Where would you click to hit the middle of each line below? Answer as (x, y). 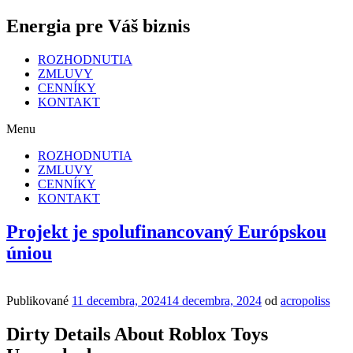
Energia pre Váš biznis (98, 26)
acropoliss (305, 300)
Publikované (37, 300)
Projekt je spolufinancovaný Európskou (166, 231)
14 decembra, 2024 (214, 300)
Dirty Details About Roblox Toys (137, 334)
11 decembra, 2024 (119, 300)
